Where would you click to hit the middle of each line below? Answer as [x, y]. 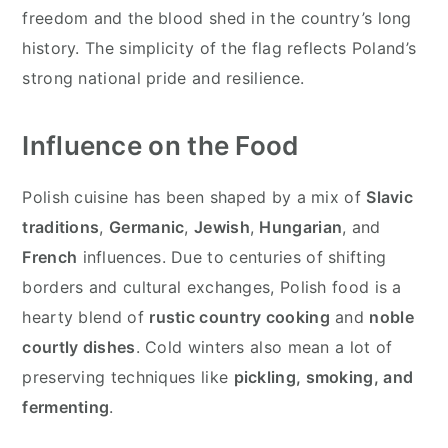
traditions [61, 226]
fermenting [66, 406]
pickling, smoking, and [323, 376]
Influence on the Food [160, 145]
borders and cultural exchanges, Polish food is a [212, 286]
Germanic [147, 226]
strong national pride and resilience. [163, 77]
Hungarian [301, 226]
